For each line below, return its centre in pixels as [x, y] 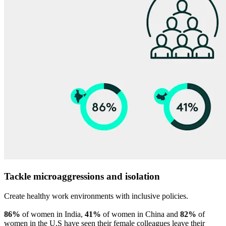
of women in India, [52, 214]
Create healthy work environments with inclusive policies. [96, 196]
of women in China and [140, 214]
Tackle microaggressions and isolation [82, 176]
